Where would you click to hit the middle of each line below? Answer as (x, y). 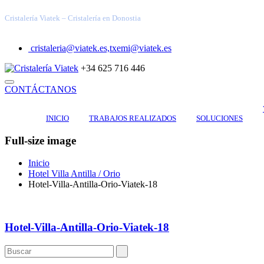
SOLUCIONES (220, 118)
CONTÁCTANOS (41, 89)
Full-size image (40, 140)
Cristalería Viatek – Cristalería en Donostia (73, 18)
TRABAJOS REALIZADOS (133, 118)
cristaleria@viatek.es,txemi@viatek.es (100, 48)
